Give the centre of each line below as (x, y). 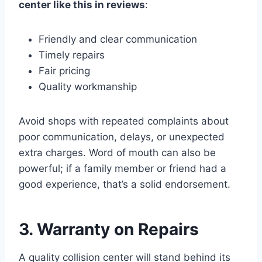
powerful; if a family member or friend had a (123, 168)
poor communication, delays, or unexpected (122, 137)
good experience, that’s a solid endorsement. (125, 184)
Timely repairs (72, 55)
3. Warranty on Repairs (109, 229)
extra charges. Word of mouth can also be (117, 152)
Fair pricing (64, 70)
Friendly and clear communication (118, 39)
